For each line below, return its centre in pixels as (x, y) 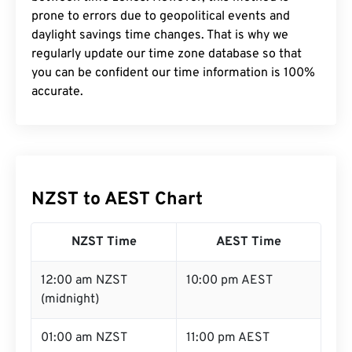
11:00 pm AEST (228, 338)
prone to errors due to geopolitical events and (161, 16)
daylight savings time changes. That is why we (160, 35)
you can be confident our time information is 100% (173, 73)
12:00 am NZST (84, 280)
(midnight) (70, 299)
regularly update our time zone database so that (167, 54)
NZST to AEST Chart (117, 200)
